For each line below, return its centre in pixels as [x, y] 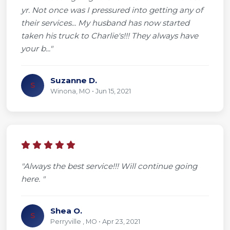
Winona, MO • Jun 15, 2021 [91, 91]
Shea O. [66, 210]
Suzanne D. [74, 80]
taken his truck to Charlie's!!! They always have [110, 35]
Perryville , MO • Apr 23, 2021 [95, 221]
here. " [33, 179]
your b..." [37, 48]
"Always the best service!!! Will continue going [109, 166]
